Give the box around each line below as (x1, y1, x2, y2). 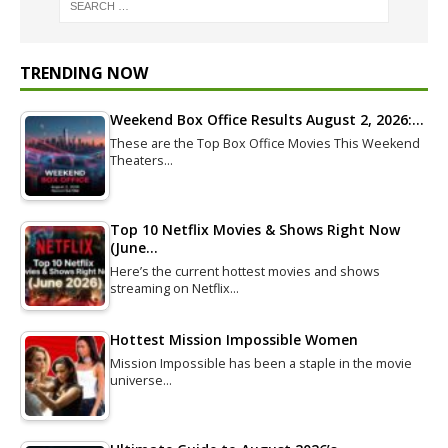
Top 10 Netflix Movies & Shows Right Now (110, 220, 400, 240)
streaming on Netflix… (110, 280, 239, 298)
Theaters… (110, 152, 173, 170)
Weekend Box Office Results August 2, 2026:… (110, 110, 424, 130)
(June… (110, 238, 158, 258)
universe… (110, 372, 172, 390)
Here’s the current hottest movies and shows (110, 263, 380, 281)
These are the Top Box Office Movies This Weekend (110, 135, 420, 153)
